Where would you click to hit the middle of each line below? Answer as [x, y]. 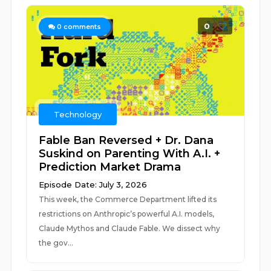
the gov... [56, 243]
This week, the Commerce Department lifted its [128, 199]
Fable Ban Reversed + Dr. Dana [126, 140]
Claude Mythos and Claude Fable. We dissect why [130, 228]
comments [82, 27]
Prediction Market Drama [110, 167]
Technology [78, 114]
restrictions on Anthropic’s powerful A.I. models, [127, 214]
